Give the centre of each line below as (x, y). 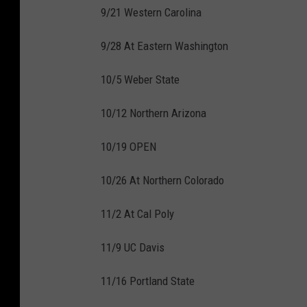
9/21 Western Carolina (151, 12)
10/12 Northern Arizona (153, 113)
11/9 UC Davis (133, 247)
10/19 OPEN (128, 146)
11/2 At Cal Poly (137, 213)
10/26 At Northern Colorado (162, 180)
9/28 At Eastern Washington (164, 46)
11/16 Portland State (148, 281)
